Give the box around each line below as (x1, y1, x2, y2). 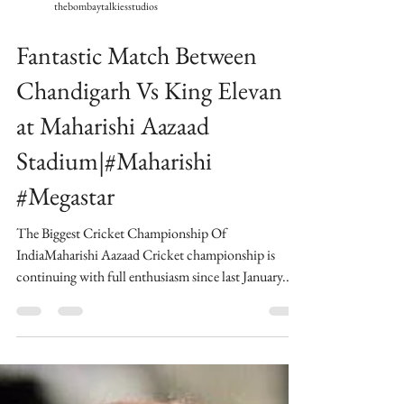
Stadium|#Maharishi (16, 234, 212, 267)
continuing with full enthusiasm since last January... (16, 357, 293, 376)
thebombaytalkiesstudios (54, 89, 158, 104)
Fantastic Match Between (16, 129, 257, 161)
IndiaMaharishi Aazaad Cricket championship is (16, 335, 275, 354)
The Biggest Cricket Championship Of (16, 314, 226, 333)
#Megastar (16, 270, 115, 302)
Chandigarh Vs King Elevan (16, 164, 282, 197)
